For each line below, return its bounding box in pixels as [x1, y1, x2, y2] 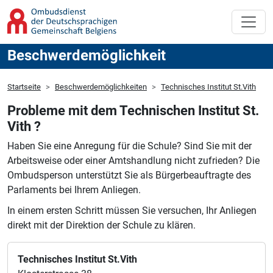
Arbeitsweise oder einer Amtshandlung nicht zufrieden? [7, 155, 243, 167]
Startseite [7, 82, 41, 92]
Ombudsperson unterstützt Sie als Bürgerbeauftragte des [7, 169, 251, 182]
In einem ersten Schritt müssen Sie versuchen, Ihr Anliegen [7, 205, 257, 217]
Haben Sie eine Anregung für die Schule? [7, 140, 182, 152]
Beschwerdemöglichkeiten [55, 82, 147, 92]
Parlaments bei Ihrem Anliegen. [7, 184, 141, 196]
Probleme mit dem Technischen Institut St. [7, 102, 259, 119]
